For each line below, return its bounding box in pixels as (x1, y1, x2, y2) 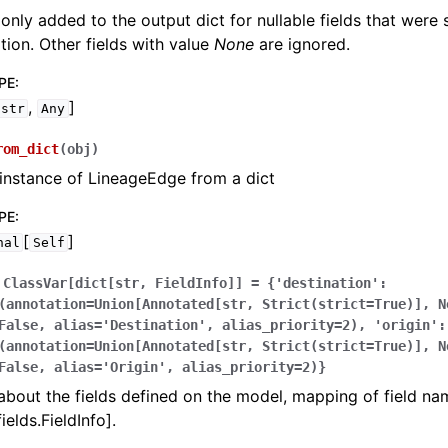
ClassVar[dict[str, (3, 275, 147, 291)
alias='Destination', (54, 317, 214, 333)
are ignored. (254, 34, 351, 54)
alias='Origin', (54, 359, 174, 375)
